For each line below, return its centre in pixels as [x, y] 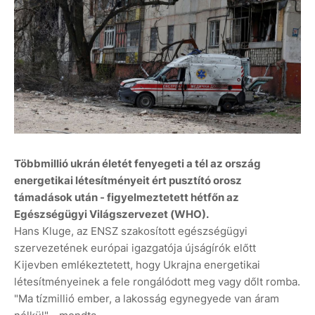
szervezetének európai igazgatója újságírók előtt [135, 248]
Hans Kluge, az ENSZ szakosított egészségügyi [131, 231]
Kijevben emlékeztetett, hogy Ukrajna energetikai [137, 265]
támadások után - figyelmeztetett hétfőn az [127, 198]
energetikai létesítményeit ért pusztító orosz [128, 181]
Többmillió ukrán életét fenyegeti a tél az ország [137, 164]
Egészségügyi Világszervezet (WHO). [111, 214]
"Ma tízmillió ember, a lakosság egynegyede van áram [147, 299]
